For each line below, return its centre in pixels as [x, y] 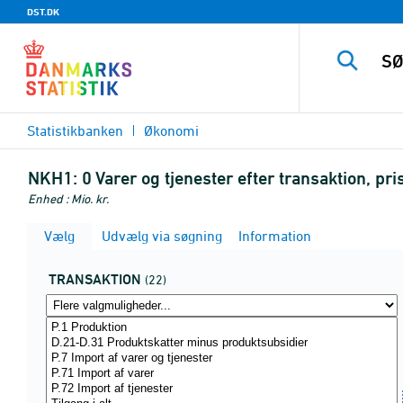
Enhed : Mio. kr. [68, 198]
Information [273, 236]
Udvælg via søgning [160, 236]
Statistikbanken [75, 130]
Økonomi [171, 130]
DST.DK [43, 12]
